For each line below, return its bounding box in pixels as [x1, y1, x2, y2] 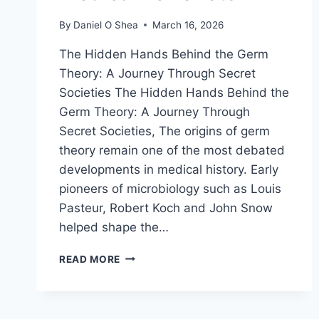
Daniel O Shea [73, 19, 139, 31]
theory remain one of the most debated [59, 142, 285, 157]
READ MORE [59, 253, 121, 265]
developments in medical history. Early [59, 162, 278, 177]
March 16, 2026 [152, 19, 224, 31]
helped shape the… [59, 219, 169, 234]
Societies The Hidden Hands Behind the [59, 85, 289, 100]
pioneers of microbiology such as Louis [59, 181, 281, 196]
